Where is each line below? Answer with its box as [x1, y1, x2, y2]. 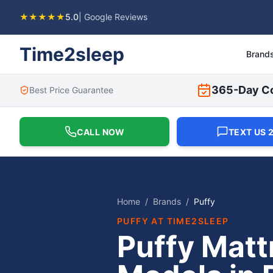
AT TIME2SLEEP [149, 216, 229, 226]
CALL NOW [76, 126, 125, 137]
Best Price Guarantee [29, 85, 113, 95]
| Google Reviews [79, 12, 147, 22]
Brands [153, 196, 181, 207]
